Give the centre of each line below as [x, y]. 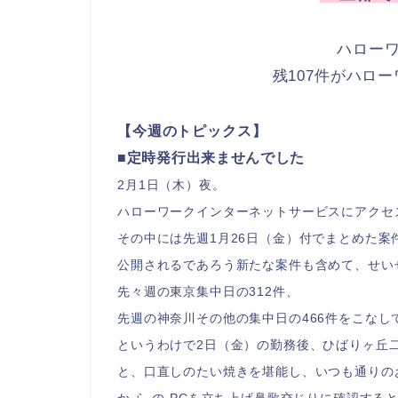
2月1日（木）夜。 [171, 185]
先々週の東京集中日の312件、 [208, 291]
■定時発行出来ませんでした [211, 158]
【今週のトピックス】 [192, 131]
